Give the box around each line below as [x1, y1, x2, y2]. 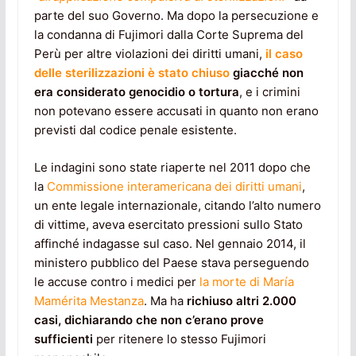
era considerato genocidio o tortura [33, 84, 239, 100]
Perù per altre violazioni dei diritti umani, [33, 46, 265, 62]
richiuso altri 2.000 [186, 292, 296, 308]
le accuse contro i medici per [33, 273, 199, 289]
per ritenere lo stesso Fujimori [92, 331, 266, 346]
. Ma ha [143, 292, 187, 308]
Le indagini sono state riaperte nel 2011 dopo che [33, 159, 311, 175]
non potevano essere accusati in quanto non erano [33, 103, 319, 119]
